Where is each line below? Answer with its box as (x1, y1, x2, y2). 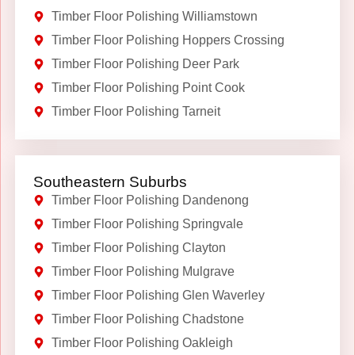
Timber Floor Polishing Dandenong (51, 193, 249, 207)
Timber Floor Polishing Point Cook (51, 80, 245, 94)
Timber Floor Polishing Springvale (51, 216, 243, 231)
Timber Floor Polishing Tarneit (51, 104, 220, 118)
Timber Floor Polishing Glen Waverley (51, 288, 265, 302)
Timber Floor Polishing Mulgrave (51, 264, 235, 278)
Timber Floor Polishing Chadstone (51, 311, 244, 326)
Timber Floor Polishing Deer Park (51, 56, 239, 71)
